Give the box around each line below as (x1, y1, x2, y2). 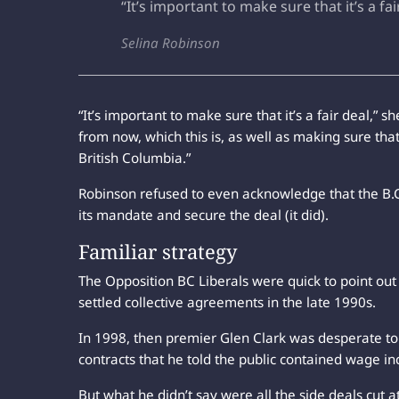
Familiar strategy (78, 237, 237, 265)
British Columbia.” (78, 148, 191, 167)
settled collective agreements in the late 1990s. (78, 292, 376, 311)
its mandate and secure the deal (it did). (78, 205, 329, 224)
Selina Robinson (121, 33, 220, 52)
